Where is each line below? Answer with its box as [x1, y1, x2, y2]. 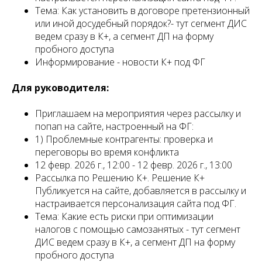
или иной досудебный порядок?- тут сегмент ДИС [35, 17, 247, 30]
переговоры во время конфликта [35, 146, 179, 158]
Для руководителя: [12, 81, 109, 94]
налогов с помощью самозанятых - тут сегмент [35, 223, 240, 236]
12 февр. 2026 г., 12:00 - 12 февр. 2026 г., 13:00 [35, 158, 232, 171]
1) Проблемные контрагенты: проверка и [35, 133, 213, 146]
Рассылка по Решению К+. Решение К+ [35, 171, 205, 184]
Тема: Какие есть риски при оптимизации [35, 210, 213, 223]
